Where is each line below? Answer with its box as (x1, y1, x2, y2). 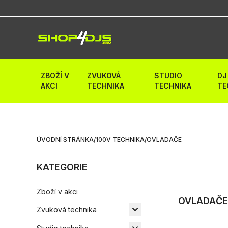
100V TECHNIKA (96, 136, 145, 144)
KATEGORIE (37, 162, 88, 173)
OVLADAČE (147, 136, 182, 144)
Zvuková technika (37, 205, 97, 214)
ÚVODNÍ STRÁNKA (37, 136, 94, 144)
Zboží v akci (37, 187, 78, 196)
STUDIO (154, 71, 183, 80)
